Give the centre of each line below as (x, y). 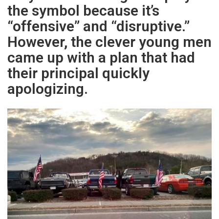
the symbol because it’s (83, 11)
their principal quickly (78, 73)
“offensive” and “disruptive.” (99, 26)
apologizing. (48, 89)
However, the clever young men (109, 42)
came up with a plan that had (101, 58)
